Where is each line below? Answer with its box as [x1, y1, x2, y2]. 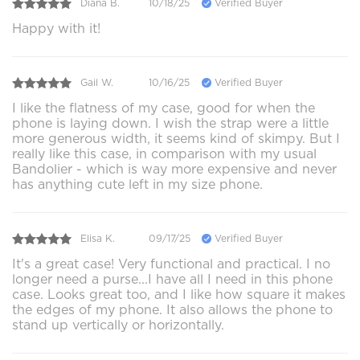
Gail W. [80, 76, 113, 89]
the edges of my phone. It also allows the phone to [12, 301, 333, 317]
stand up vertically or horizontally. [12, 317, 224, 333]
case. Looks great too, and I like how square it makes [12, 286, 346, 302]
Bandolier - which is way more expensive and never [12, 161, 337, 177]
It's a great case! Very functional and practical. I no [12, 256, 330, 272]
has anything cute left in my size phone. [12, 176, 263, 192]
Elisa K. [80, 232, 115, 245]
